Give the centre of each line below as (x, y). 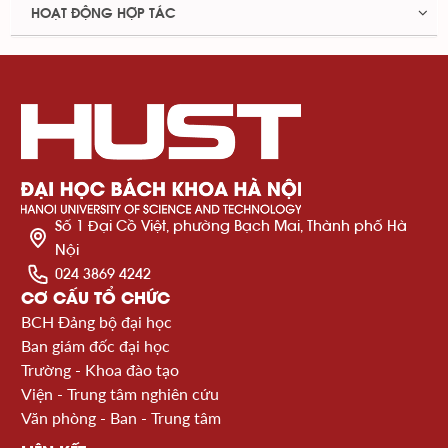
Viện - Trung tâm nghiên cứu (120, 394)
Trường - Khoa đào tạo (100, 370)
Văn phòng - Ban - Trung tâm (121, 418)
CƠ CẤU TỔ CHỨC (95, 298)
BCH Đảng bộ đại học (96, 322)
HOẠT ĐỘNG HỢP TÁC (103, 14)
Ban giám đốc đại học (95, 346)
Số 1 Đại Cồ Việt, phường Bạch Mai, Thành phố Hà (231, 226)
